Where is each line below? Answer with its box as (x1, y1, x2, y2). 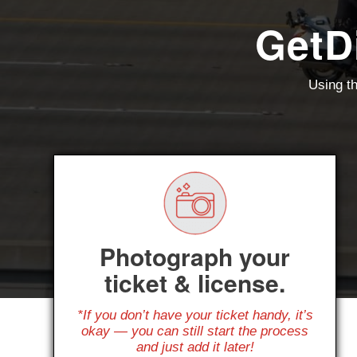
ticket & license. (104, 265, 285, 300)
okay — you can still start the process (81, 323, 308, 339)
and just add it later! (135, 339, 254, 355)
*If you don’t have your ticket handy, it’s (76, 307, 313, 323)
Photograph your (100, 239, 290, 274)
